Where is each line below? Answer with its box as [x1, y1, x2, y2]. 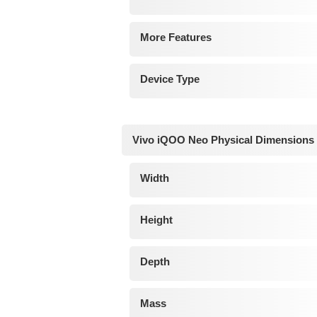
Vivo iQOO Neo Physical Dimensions [132, 134, 314, 146]
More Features [139, 31, 212, 44]
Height [139, 214, 173, 226]
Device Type [139, 73, 200, 86]
